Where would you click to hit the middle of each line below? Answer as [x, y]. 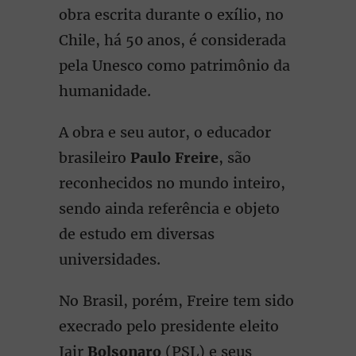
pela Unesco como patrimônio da [174, 66]
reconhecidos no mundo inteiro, [172, 183]
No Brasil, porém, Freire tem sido [176, 301]
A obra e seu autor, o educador [165, 132]
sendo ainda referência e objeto [169, 209]
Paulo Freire [174, 158]
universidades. [110, 259]
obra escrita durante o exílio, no [171, 15]
